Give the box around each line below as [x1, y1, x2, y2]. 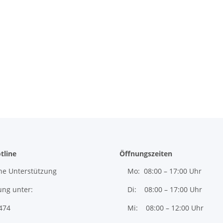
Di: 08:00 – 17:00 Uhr [127, 185, 202, 195]
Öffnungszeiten [119, 149, 172, 159]
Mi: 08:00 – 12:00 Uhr [127, 203, 204, 213]
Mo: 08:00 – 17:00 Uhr [127, 166, 202, 176]
